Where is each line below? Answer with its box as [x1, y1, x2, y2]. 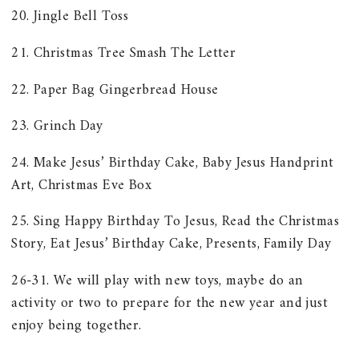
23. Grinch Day [11, 114, 103, 139]
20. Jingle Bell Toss [11, 4, 129, 30]
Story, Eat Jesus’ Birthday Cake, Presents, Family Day [11, 232, 332, 257]
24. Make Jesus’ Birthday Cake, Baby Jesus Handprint [11, 150, 334, 175]
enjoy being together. [11, 313, 142, 339]
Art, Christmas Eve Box [11, 172, 152, 198]
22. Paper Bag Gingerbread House [11, 77, 219, 103]
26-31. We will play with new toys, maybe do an [11, 268, 304, 294]
